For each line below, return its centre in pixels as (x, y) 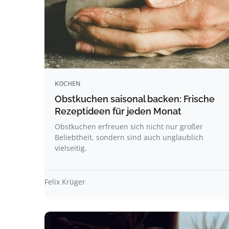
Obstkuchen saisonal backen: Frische (135, 99)
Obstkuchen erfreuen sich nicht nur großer (129, 127)
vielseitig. (71, 148)
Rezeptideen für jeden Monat (118, 111)
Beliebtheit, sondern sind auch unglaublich (129, 137)
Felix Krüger (65, 182)
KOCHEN (67, 84)
